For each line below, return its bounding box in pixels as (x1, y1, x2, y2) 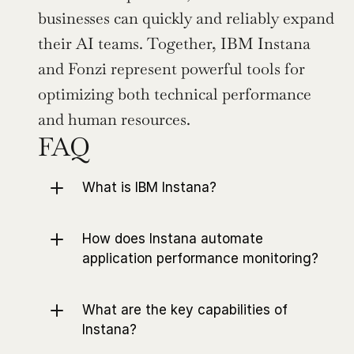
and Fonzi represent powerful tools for (38, 58, 305, 80)
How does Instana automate (82, 231, 263, 247)
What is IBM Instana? (82, 179, 217, 196)
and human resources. (38, 109, 190, 130)
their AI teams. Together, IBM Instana (38, 33, 311, 55)
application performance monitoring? (82, 250, 318, 267)
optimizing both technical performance (38, 84, 311, 105)
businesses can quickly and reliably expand (38, 8, 334, 29)
